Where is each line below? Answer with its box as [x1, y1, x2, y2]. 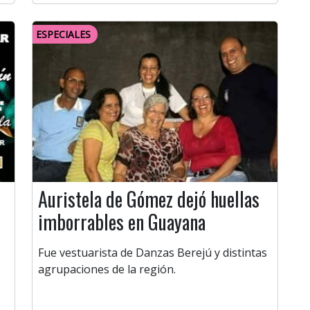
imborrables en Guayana [38, 208, 206, 237]
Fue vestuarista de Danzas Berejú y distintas [38, 245, 267, 261]
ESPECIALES [36, 28, 91, 42]
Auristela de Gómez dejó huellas [38, 185, 259, 214]
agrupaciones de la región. [38, 262, 176, 277]
